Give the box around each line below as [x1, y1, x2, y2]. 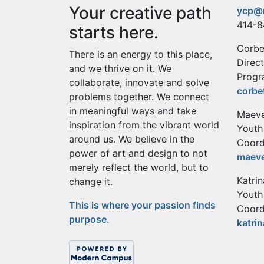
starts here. [69, 22, 159, 43]
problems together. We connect [69, 91, 209, 103]
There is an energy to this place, [69, 48, 212, 61]
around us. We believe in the [69, 133, 194, 146]
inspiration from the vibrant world [69, 119, 219, 131]
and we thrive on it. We [69, 62, 171, 75]
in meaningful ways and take [69, 105, 196, 117]
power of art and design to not [69, 147, 207, 160]
